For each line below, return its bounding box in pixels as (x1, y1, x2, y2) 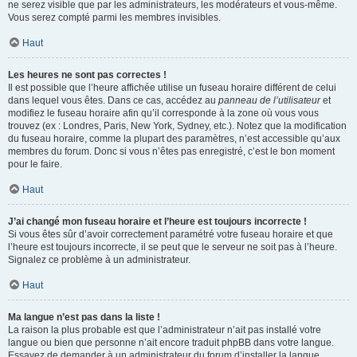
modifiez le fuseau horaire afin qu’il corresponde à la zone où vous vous (8, 108, 319, 119)
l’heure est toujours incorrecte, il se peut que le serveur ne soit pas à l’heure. (8, 241, 337, 253)
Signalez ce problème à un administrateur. (8, 254, 190, 265)
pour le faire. (8, 159, 62, 170)
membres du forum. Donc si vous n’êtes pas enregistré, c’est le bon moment (8, 146, 335, 157)
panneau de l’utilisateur (218, 95, 320, 106)
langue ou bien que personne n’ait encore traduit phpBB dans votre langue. (8, 337, 334, 348)
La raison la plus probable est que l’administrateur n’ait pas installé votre (8, 324, 321, 335)
